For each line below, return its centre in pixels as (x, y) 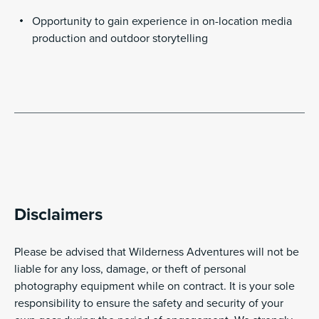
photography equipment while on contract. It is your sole (155, 287)
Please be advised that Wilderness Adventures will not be (157, 252)
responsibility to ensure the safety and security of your (149, 304)
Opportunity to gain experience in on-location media (162, 22)
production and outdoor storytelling (120, 39)
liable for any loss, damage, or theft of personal (130, 270)
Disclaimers (58, 215)
